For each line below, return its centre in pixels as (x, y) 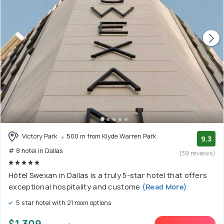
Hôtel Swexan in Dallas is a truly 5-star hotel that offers (108, 175)
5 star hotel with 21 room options (63, 203)
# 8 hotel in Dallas (36, 151)
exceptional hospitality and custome (74, 187)
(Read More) (164, 187)
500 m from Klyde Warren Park (111, 136)
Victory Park (39, 136)
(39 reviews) (197, 153)
